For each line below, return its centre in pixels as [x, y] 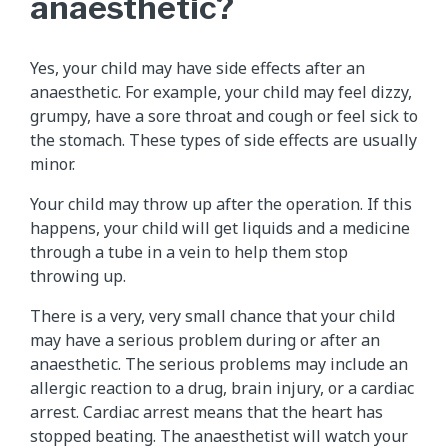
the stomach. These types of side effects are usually [223, 140]
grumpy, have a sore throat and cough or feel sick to [224, 116]
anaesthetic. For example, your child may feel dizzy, [221, 92]
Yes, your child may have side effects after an [197, 68]
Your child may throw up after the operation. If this [221, 204]
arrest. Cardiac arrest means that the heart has [206, 412]
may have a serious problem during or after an [205, 340]
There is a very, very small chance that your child [212, 316]
